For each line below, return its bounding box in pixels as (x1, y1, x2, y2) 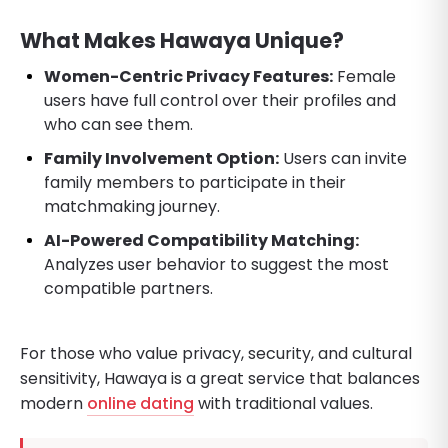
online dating (87, 391, 194, 415)
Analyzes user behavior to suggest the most (44, 252, 389, 276)
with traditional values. (194, 391, 373, 415)
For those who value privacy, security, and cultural (20, 341, 412, 365)
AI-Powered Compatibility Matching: (44, 228, 359, 252)
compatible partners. (44, 276, 213, 300)
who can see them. (44, 112, 193, 136)
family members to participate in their (44, 170, 346, 194)
